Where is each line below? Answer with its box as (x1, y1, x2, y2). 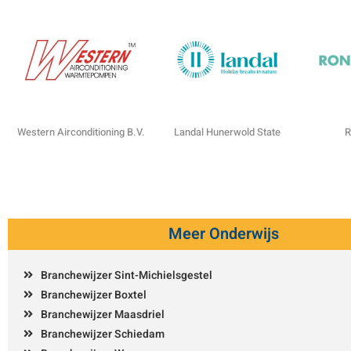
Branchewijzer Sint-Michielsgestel (41, 267, 212, 284)
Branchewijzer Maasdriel (41, 306, 165, 323)
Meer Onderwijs (168, 223, 279, 245)
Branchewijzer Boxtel (41, 287, 147, 303)
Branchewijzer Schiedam (41, 326, 165, 342)
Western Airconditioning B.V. (16, 125, 145, 139)
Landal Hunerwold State (173, 125, 280, 139)
